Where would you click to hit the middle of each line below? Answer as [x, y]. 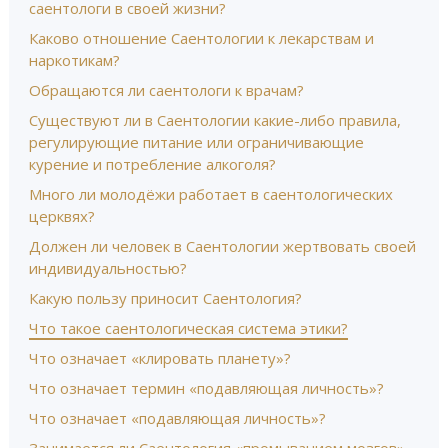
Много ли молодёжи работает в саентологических [211, 194]
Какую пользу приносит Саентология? [165, 298]
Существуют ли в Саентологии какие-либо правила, [215, 120]
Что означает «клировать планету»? [160, 358]
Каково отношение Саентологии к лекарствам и [201, 38]
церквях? [62, 216]
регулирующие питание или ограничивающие [196, 142]
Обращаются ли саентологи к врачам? [166, 90]
